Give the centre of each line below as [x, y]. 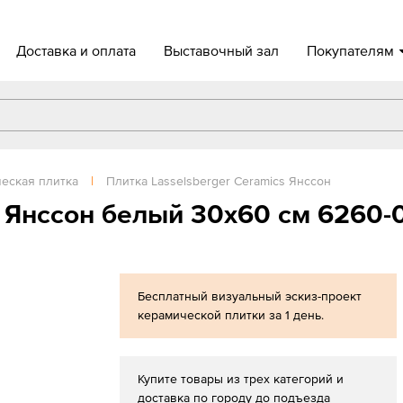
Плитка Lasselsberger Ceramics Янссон [219, 181]
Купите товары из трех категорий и [240, 379]
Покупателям [351, 50]
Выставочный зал [222, 50]
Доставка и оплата [76, 50]
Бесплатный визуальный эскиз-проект [249, 296]
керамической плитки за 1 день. [230, 315]
